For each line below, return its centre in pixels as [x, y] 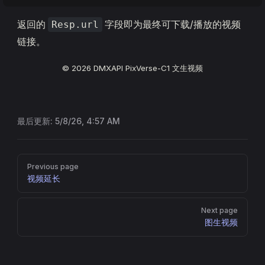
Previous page [53, 167]
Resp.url [75, 25]
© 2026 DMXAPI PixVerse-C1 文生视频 [132, 68]
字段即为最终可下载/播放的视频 [172, 24]
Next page [219, 210]
